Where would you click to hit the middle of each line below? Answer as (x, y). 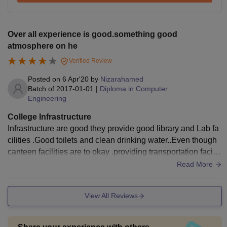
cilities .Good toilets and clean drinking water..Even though (112, 140)
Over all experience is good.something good (92, 34)
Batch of (41, 88)
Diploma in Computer (134, 88)
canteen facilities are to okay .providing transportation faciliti (114, 152)
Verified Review (90, 61)
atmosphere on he (43, 46)
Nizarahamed (122, 79)
